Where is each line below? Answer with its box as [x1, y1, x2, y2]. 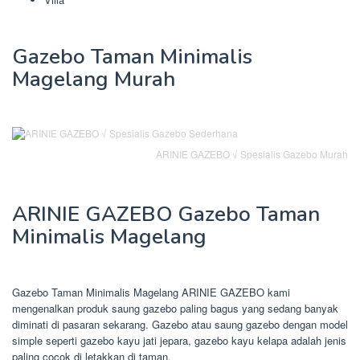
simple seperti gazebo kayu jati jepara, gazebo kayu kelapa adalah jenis [12, 332, 346, 348]
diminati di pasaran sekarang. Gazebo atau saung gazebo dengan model [12, 316, 348, 332]
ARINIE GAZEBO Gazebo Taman [12, 199, 320, 228]
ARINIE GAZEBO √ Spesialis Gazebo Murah [156, 146, 348, 161]
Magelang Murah [12, 64, 175, 93]
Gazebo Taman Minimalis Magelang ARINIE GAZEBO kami [12, 284, 290, 300]
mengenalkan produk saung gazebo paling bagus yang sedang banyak [12, 300, 338, 316]
